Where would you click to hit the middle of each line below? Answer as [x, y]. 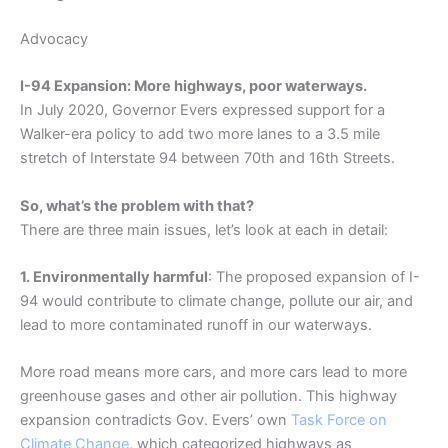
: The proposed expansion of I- [314, 276]
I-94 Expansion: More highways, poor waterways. [193, 86]
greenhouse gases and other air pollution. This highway [208, 396]
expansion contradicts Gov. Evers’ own [155, 420]
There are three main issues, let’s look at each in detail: [204, 229]
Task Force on [339, 420]
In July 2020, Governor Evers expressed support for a [202, 110]
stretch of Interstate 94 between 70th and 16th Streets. [209, 158]
